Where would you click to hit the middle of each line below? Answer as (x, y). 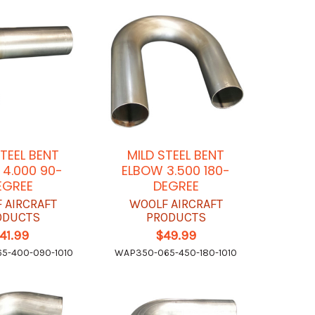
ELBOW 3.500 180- (176, 170)
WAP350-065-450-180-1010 (176, 252)
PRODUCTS (176, 217)
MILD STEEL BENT (176, 155)
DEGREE (176, 186)
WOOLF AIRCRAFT (176, 204)
